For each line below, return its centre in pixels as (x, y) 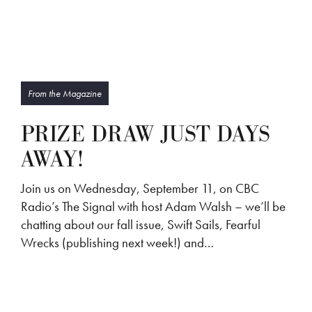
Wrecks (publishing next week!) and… (117, 243)
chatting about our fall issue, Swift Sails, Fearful (141, 225)
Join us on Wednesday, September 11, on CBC (140, 188)
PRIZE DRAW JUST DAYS (146, 135)
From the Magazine (65, 93)
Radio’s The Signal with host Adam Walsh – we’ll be (153, 206)
